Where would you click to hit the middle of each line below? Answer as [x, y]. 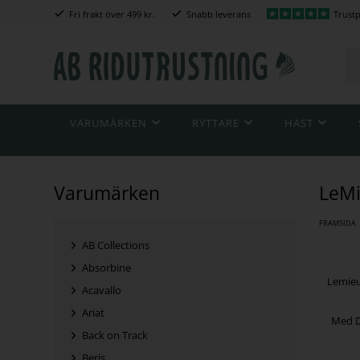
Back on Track [115, 335]
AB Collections [116, 245]
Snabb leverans [219, 14]
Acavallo [102, 290]
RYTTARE [216, 123]
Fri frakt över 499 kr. [112, 14]
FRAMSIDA [338, 223]
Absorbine [107, 268]
